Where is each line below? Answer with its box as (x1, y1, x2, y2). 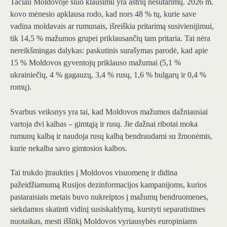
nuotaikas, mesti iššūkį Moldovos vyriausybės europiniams (10, 216, 197, 225)
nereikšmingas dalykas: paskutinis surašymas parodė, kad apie (10, 46, 208, 55)
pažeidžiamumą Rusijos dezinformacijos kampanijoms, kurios (10, 180, 207, 189)
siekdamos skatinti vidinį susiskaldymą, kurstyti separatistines (10, 204, 205, 213)
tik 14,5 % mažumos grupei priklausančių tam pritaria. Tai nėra (10, 34, 210, 43)
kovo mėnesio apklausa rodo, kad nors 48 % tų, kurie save (10, 10, 196, 19)
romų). (10, 83, 31, 92)
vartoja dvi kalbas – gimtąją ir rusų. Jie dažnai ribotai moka (10, 119, 198, 128)
